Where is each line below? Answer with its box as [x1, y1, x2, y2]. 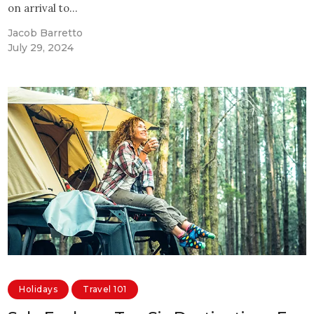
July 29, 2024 [8, 41, 74, 55]
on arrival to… [8, 1, 78, 15]
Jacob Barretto [8, 27, 83, 40]
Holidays [19, 284, 58, 295]
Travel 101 [83, 284, 127, 295]
